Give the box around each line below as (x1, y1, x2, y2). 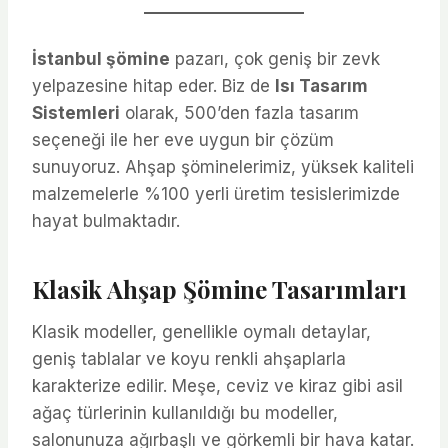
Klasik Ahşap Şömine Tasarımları (32, 272, 407, 305)
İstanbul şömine (32, 48, 170, 69)
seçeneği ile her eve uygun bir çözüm (32, 129, 334, 150)
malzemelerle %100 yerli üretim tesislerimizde (32, 183, 400, 204)
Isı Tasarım (275, 75, 368, 96)
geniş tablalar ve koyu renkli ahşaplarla (32, 348, 346, 369)
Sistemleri (32, 102, 120, 123)
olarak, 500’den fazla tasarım (120, 102, 359, 123)
